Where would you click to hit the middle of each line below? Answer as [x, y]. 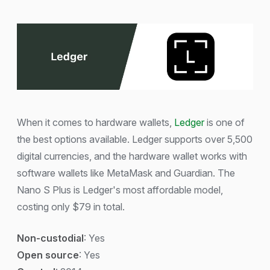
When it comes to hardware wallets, [96, 122]
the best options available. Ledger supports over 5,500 [135, 139]
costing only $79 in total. [71, 206]
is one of [224, 122]
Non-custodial [50, 238]
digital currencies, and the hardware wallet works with [132, 156]
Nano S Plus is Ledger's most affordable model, [120, 190]
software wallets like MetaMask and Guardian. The [126, 173]
